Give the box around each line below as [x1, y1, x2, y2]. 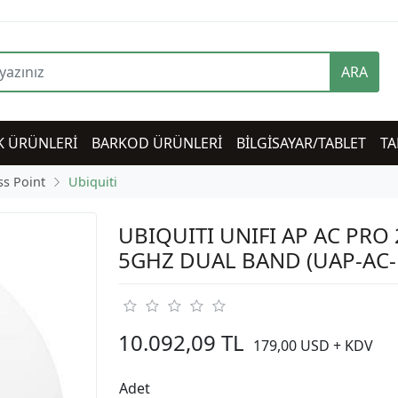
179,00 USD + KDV [252, 336, 373, 356]
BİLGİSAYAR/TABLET [236, 133, 366, 154]
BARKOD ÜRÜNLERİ [92, 133, 222, 154]
